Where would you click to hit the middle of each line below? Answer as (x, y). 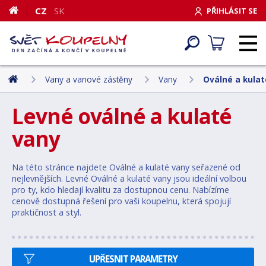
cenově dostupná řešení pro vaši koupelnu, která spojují (121, 201)
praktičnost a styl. (47, 212)
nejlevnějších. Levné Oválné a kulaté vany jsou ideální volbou (129, 178)
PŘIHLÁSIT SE (232, 10)
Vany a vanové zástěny (89, 79)
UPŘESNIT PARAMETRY (133, 259)
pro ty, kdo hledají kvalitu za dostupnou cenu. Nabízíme (121, 190)
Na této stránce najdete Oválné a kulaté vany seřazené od (126, 167)
